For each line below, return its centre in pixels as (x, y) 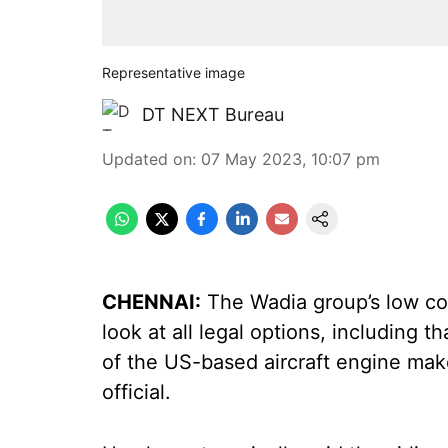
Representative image (173, 72)
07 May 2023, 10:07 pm (290, 159)
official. (136, 392)
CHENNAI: (151, 302)
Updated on (147, 159)
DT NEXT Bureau (213, 114)
